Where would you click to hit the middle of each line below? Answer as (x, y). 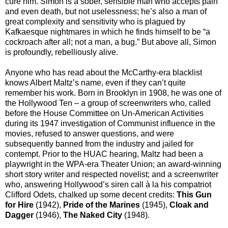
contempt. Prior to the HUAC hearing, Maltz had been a (104, 154)
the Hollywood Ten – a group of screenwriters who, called (108, 103)
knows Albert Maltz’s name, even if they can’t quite (95, 83)
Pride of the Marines (103, 205)
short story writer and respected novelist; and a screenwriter (112, 175)
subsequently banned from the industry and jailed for (99, 144)
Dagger (19, 215)
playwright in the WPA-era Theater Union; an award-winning (113, 164)
